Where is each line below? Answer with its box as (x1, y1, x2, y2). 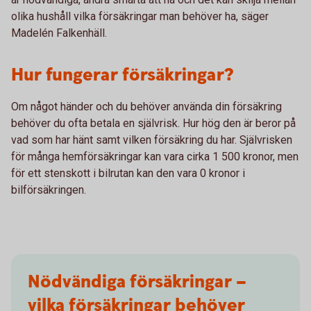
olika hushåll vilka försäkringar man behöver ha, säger (11, 10, 269, 23)
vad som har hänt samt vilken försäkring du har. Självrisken (11, 133, 292, 146)
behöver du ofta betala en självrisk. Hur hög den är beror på (11, 117, 296, 130)
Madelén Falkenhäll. (11, 26, 107, 40)
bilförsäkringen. (11, 183, 86, 196)
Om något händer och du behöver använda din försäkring (11, 100, 282, 113)
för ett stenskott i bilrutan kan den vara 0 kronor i (11, 167, 245, 180)
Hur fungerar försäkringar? (11, 63, 233, 87)
